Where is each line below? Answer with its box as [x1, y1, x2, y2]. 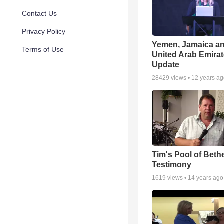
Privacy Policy [22, 27, 65, 35]
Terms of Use [22, 45, 64, 53]
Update [152, 60, 179, 69]
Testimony [152, 160, 191, 169]
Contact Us [22, 9, 57, 17]
